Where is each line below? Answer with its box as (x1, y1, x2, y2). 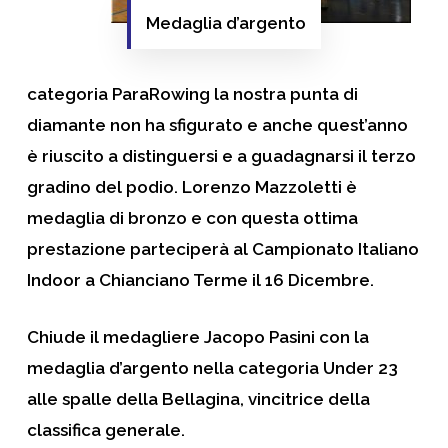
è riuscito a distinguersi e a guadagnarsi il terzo (26, 146, 416, 166)
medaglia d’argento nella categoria (26, 357, 323, 378)
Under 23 (322, 357, 398, 378)
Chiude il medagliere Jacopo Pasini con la (26, 326, 369, 347)
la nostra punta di (209, 84, 358, 104)
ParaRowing (111, 84, 210, 104)
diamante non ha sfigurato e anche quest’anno (26, 115, 408, 135)
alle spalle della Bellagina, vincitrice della (26, 388, 370, 409)
